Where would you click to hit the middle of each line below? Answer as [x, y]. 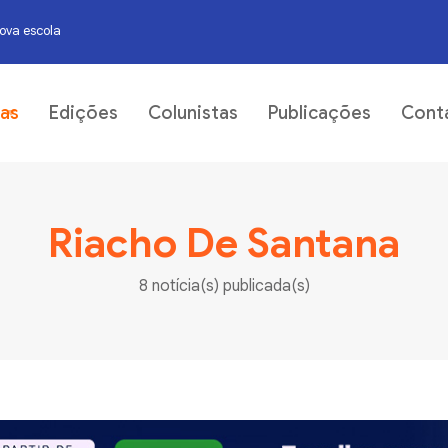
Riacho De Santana [224, 243]
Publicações [319, 113]
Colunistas [192, 113]
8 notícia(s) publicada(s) [224, 286]
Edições [83, 113]
